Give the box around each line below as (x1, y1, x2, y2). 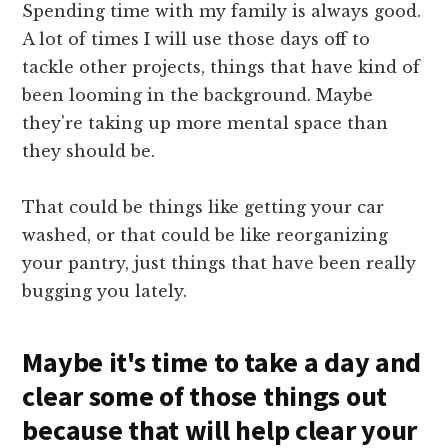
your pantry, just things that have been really (22, 253, 417, 274)
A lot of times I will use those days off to (22, 29, 371, 50)
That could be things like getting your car (22, 197, 385, 218)
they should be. (22, 141, 156, 162)
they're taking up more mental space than (22, 113, 389, 134)
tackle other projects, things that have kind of (22, 57, 421, 78)
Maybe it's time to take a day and (22, 344, 422, 381)
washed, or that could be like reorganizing (22, 225, 389, 246)
